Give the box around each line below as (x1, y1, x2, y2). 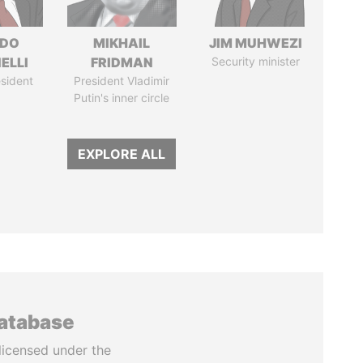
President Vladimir (74, 74, 170, 88)
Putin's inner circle (74, 91, 170, 105)
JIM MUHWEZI (208, 35, 302, 51)
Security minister (211, 54, 300, 68)
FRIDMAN (90, 54, 153, 70)
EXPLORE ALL (78, 146, 166, 162)
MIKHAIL (93, 35, 151, 51)
